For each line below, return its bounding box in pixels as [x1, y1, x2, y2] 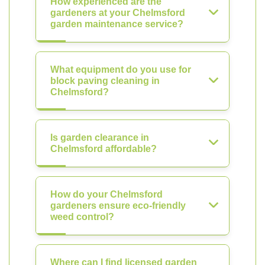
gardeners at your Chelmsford [50, 8, 185, 18]
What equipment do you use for [50, 64, 191, 75]
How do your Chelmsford [50, 189, 163, 199]
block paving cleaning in [50, 76, 160, 86]
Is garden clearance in [50, 132, 149, 143]
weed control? [50, 212, 114, 222]
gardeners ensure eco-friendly [50, 201, 186, 211]
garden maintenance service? [50, 19, 183, 29]
